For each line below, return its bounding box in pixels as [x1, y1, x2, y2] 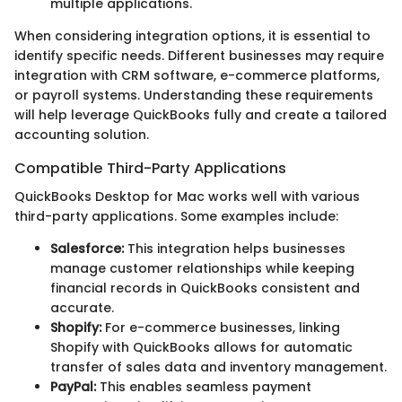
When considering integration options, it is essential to [14, 26, 371, 45]
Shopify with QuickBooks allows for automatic [50, 338, 353, 356]
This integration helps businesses [124, 240, 345, 258]
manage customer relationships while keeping [50, 259, 354, 277]
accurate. [50, 299, 114, 317]
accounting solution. [14, 125, 149, 144]
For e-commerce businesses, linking [101, 319, 340, 336]
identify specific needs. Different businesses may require [14, 46, 384, 65]
